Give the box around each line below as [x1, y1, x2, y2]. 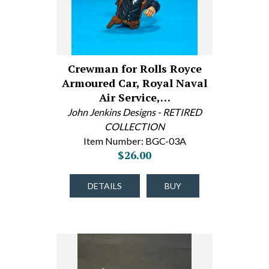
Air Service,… [98, 90, 171, 104]
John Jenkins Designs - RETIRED [67, 106, 202, 118]
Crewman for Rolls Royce [67, 61, 202, 76]
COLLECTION [104, 121, 165, 132]
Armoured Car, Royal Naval [62, 76, 207, 90]
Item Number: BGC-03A [83, 135, 186, 147]
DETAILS [88, 181, 122, 191]
